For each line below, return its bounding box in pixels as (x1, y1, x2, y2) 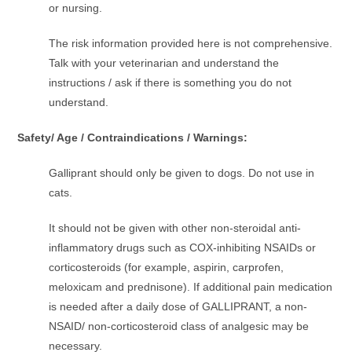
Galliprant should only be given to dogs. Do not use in (49, 167, 315, 180)
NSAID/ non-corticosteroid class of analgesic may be (49, 320, 310, 333)
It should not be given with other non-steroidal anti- (49, 222, 302, 235)
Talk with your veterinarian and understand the (49, 57, 280, 70)
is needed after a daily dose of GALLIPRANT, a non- (49, 300, 308, 313)
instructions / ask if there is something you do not (49, 76, 292, 90)
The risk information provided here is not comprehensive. (49, 37, 333, 50)
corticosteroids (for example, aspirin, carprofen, (49, 261, 284, 274)
